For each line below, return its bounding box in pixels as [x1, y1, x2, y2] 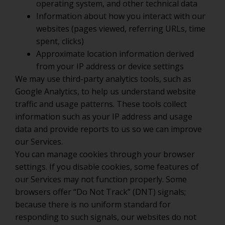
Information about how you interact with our [36, 11, 205, 22]
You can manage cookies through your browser [15, 149, 195, 160]
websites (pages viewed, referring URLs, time [36, 23, 205, 34]
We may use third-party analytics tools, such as [15, 73, 191, 84]
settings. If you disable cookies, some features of [15, 161, 199, 172]
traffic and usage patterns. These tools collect [15, 98, 187, 109]
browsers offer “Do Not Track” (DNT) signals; [15, 186, 186, 197]
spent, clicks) [36, 36, 84, 47]
